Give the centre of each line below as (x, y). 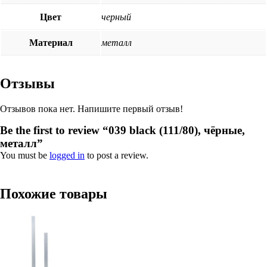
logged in (67, 156)
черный (116, 17)
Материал (51, 43)
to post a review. (117, 156)
